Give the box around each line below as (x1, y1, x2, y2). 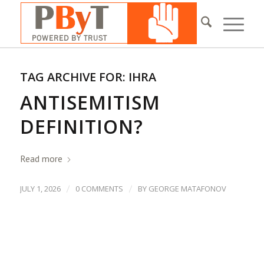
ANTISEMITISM (19, 90, 160, 115)
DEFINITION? (19, 114, 143, 139)
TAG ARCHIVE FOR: (19, 69, 128, 85)
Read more (19, 153, 62, 165)
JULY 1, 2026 (19, 183, 61, 194)
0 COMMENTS (75, 183, 123, 194)
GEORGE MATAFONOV (148, 183, 226, 194)
